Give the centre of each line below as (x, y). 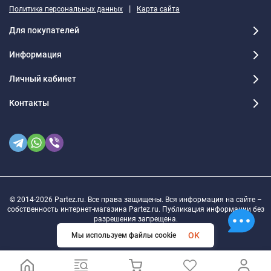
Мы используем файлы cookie (124, 235)
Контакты (29, 103)
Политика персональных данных (66, 9)
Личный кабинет (43, 79)
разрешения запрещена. (135, 219)
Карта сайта (158, 9)
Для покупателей (44, 31)
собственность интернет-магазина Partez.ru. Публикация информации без (135, 209)
